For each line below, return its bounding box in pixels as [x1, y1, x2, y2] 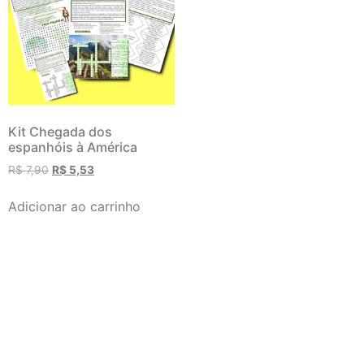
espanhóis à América [8, 139, 137, 156]
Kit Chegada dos [8, 123, 112, 141]
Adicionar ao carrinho [8, 198, 141, 215]
